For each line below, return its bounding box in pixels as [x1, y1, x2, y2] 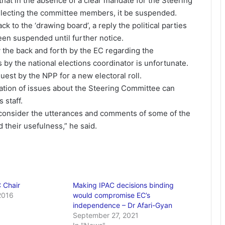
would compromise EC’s [73, 191, 151, 199]
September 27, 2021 [73, 211, 139, 219]
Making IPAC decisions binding [73, 181, 174, 189]
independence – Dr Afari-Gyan [73, 201, 173, 209]
